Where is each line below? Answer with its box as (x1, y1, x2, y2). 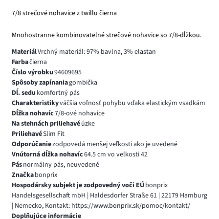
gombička (68, 77, 97, 88)
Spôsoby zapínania (12, 77, 68, 88)
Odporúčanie (12, 139, 51, 149)
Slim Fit (43, 129, 65, 139)
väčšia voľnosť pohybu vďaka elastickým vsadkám (59, 98, 205, 108)
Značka (12, 170, 34, 180)
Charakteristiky (12, 98, 59, 108)
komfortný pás (36, 88, 80, 98)
